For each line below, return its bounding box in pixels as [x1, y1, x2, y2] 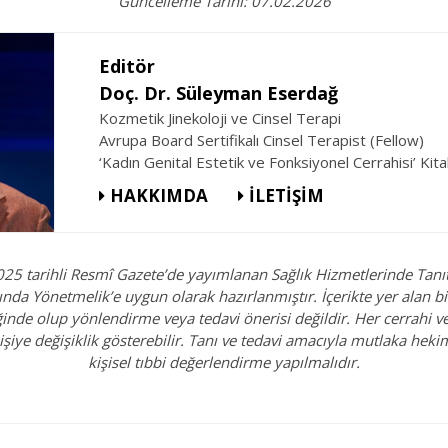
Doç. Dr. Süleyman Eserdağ [99, 81, 339, 106]
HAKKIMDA [110, 184, 209, 208]
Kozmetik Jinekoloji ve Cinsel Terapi [99, 108, 342, 129]
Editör [99, 54, 156, 79]
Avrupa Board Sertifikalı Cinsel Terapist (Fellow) [99, 130, 425, 151]
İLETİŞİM [249, 184, 325, 208]
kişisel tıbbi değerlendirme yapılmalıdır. [88, 352, 360, 373]
